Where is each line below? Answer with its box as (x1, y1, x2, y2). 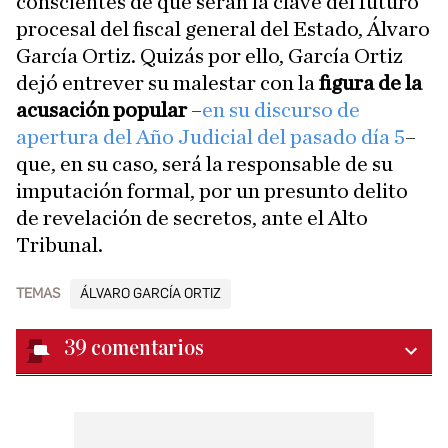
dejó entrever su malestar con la (16, 72, 315, 94)
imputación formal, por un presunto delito (16, 180, 408, 202)
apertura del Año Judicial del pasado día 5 (16, 126, 405, 148)
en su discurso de (202, 99, 360, 121)
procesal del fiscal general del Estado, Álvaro (16, 18, 430, 40)
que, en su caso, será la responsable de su (16, 153, 393, 175)
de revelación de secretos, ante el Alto (16, 207, 368, 229)
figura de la (315, 72, 422, 94)
